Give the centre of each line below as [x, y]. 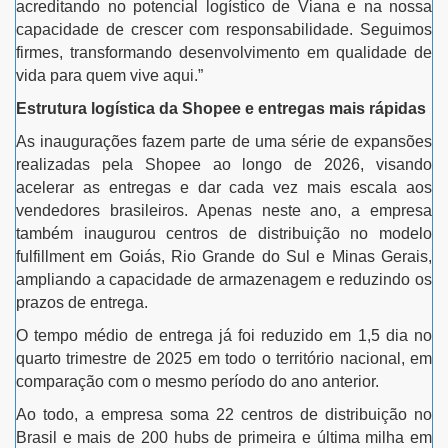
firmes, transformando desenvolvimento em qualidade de [224, 52]
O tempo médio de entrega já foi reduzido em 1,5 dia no [224, 335]
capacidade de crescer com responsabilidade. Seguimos [224, 29]
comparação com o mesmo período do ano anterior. [197, 381]
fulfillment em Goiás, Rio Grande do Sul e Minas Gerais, [224, 256]
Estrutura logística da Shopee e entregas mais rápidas [221, 108]
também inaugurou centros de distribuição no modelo [224, 233]
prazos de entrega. [82, 302]
